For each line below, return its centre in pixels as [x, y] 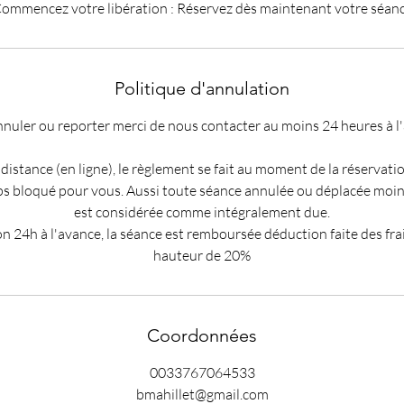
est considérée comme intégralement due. [202, 211]
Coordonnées [202, 335]
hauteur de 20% [202, 255]
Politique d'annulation [202, 88]
